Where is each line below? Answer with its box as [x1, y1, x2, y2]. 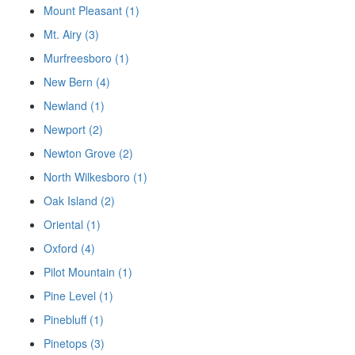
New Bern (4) [44, 74, 110, 90]
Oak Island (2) [44, 193, 115, 209]
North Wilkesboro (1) [44, 169, 147, 185]
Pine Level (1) [44, 288, 113, 304]
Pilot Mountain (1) [44, 264, 132, 281]
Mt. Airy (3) [44, 26, 99, 43]
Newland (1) [44, 97, 105, 114]
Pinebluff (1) [44, 311, 104, 328]
